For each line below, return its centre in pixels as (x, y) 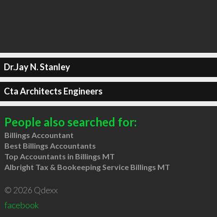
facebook (21, 205)
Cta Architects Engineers (53, 91)
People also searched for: (70, 122)
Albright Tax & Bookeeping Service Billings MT (87, 167)
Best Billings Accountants (50, 145)
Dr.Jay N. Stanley (37, 67)
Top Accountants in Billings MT (59, 156)
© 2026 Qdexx (31, 190)
